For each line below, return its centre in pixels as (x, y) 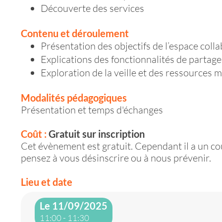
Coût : (35, 134)
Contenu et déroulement (75, 33)
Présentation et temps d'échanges (92, 109)
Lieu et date (47, 182)
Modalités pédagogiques (74, 97)
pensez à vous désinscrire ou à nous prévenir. (116, 157)
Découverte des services (93, 8)
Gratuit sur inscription (97, 134)
